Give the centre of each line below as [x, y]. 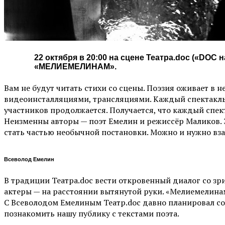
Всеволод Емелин [29, 159]
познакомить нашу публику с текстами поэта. [92, 213]
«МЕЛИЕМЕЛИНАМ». [75, 67]
